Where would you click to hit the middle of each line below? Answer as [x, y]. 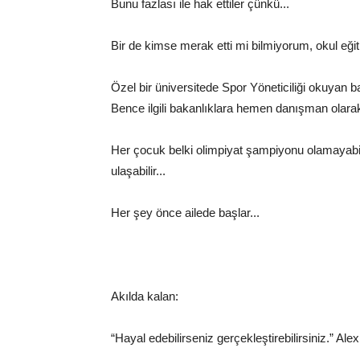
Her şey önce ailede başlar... [185, 213]
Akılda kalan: [145, 296]
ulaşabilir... [138, 171]
